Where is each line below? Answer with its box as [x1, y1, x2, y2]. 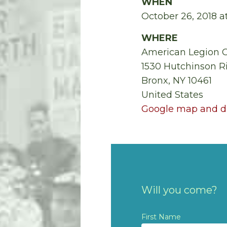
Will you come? [141, 184, 217, 197]
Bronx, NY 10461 [141, 75, 212, 87]
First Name [141, 212, 181, 222]
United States [141, 89, 203, 101]
